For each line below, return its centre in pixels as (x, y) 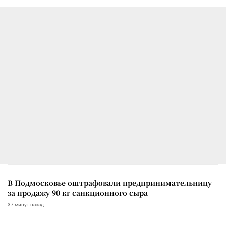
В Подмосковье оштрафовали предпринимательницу (110, 182)
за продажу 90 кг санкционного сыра (78, 192)
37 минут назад (26, 204)
